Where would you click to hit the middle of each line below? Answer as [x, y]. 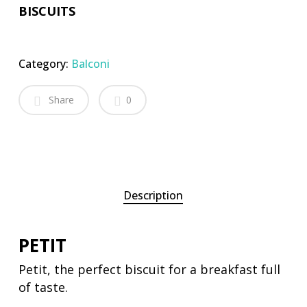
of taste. [43, 287]
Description [153, 195]
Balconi [90, 63]
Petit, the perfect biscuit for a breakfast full [149, 269]
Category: [45, 63]
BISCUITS [47, 11]
